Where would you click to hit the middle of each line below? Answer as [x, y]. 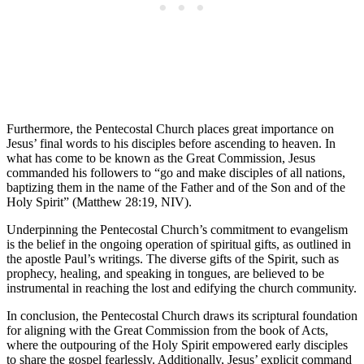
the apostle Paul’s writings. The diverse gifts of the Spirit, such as [173, 258]
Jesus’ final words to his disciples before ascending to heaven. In [171, 143]
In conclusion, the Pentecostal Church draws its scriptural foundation [182, 315]
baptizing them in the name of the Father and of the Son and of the [176, 187]
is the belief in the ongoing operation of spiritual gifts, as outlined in [179, 244]
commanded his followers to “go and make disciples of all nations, [176, 172]
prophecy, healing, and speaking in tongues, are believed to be [165, 273]
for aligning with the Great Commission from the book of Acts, [167, 330]
